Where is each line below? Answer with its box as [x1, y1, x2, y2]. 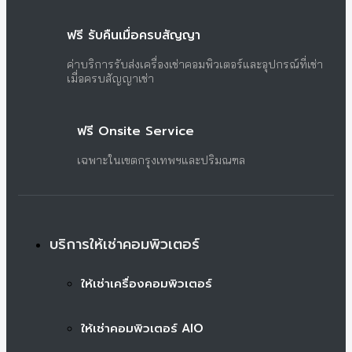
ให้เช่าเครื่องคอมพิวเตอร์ [81, 275, 212, 293]
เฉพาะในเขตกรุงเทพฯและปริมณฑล [77, 153, 245, 168]
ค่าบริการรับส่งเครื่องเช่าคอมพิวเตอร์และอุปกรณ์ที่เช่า [67, 57, 323, 72]
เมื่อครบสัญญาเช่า [67, 71, 154, 86]
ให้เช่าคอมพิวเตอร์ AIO [81, 320, 203, 337]
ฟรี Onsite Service [77, 122, 194, 141]
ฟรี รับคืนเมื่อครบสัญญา [67, 26, 200, 46]
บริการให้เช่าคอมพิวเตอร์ [49, 233, 200, 256]
